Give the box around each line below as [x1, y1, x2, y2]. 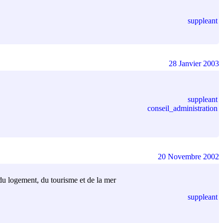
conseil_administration [147, 104, 218, 112]
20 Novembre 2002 [158, 152, 219, 161]
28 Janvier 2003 [169, 59, 219, 68]
